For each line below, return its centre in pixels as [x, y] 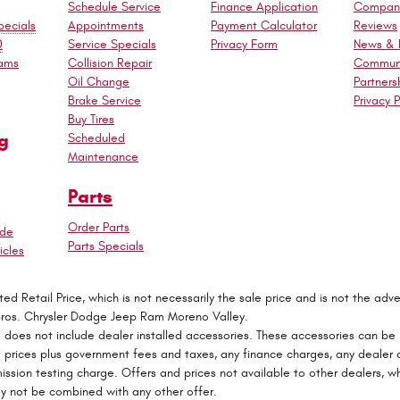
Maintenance [103, 157]
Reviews [375, 25]
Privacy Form [244, 44]
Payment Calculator [263, 25]
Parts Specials [105, 246]
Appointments [105, 25]
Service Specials [112, 44]
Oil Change [98, 82]
